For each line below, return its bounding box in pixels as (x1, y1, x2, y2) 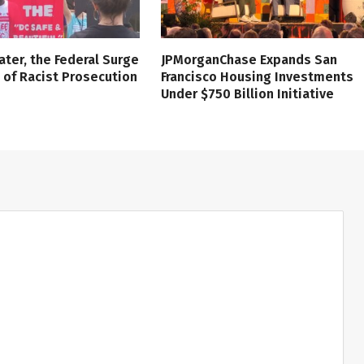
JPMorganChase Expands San (160, 51, 337, 67)
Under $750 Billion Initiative (160, 85, 334, 102)
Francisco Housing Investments (160, 68, 353, 84)
